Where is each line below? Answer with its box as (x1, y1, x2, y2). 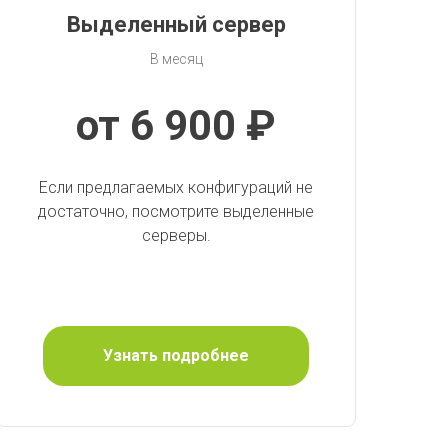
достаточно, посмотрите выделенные (38, 202, 314, 222)
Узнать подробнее (103, 345, 249, 365)
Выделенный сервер (66, 12, 286, 38)
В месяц (149, 51, 203, 68)
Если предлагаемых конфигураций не (39, 178, 313, 198)
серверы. (141, 226, 211, 246)
